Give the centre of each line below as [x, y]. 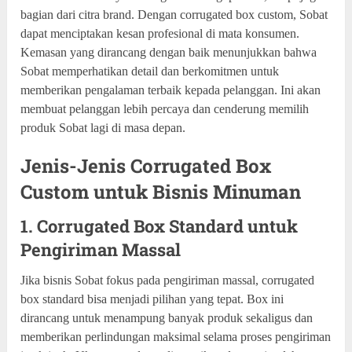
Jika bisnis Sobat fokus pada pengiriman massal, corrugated [168, 280]
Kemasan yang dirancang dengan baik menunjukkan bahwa [169, 52]
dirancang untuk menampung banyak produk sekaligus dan [167, 317]
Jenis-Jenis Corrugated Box [146, 165]
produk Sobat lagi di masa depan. [103, 127]
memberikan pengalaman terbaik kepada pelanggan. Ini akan [171, 90]
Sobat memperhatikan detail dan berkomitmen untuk [150, 71]
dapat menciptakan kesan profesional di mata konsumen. [160, 33]
